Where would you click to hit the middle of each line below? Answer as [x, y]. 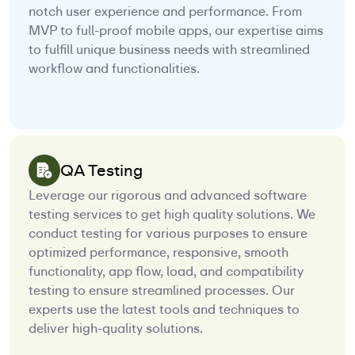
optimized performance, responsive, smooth [158, 253]
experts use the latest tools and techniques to [164, 310]
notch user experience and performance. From [165, 12]
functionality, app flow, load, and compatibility [166, 272]
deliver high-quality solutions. [116, 329]
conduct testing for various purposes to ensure [168, 234]
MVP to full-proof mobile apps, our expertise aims [176, 31]
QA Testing [101, 171]
